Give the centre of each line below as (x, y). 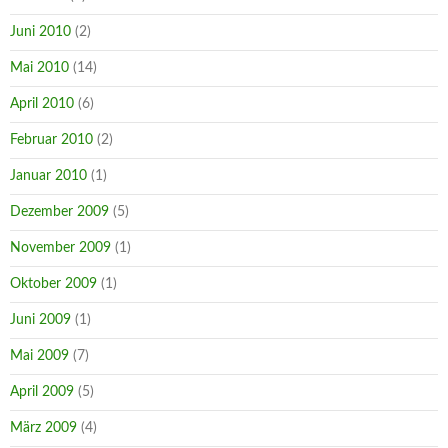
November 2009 (60, 247)
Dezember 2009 (59, 211)
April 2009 (42, 391)
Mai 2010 (39, 67)
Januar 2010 (48, 175)
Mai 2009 (39, 355)
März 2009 (43, 427)
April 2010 (42, 103)
